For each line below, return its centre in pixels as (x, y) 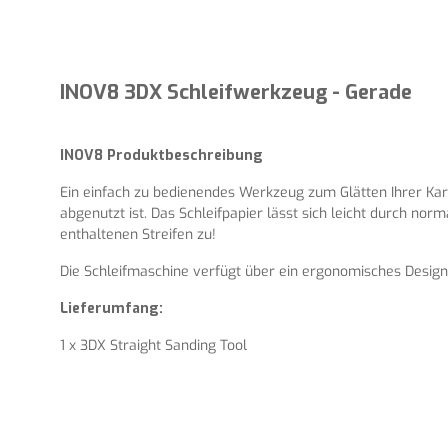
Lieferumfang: (111, 308)
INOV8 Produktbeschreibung (161, 155)
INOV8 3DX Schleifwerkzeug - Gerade (236, 92)
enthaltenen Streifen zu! (138, 234)
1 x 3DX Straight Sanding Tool (153, 345)
